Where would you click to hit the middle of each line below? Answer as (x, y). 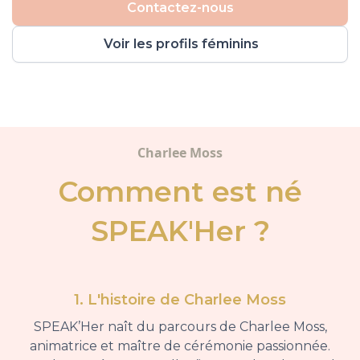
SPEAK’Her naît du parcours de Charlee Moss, (180, 327)
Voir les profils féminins (181, 44)
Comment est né (180, 192)
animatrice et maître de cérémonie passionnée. (180, 346)
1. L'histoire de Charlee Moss (180, 300)
